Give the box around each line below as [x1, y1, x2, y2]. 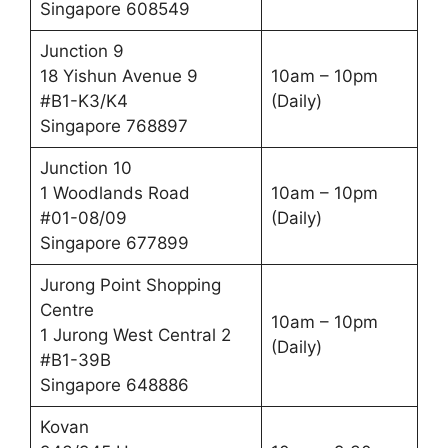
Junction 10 [39, 157, 132, 178]
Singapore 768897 [39, 115, 188, 136]
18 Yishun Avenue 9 [39, 65, 198, 86]
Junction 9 [39, 40, 124, 61]
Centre [39, 299, 94, 320]
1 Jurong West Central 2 [39, 324, 231, 345]
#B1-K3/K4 [39, 90, 128, 111]
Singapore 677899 [39, 232, 189, 253]
